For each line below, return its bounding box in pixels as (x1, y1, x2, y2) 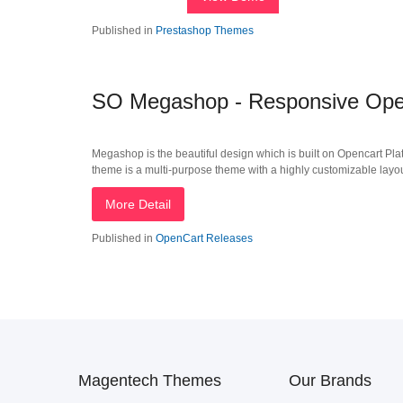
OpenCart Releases (156, 232, 253, 245)
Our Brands (289, 372, 372, 390)
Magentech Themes (78, 372, 221, 390)
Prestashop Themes (156, 24, 254, 37)
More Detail (105, 197, 171, 211)
